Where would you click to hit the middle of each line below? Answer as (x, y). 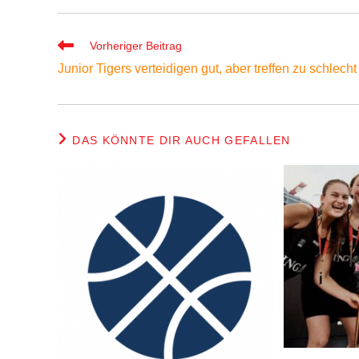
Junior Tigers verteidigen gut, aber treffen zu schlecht (207, 69)
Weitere (77, 44)
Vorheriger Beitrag (136, 46)
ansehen (79, 75)
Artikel (73, 59)
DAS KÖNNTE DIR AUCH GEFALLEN (182, 140)
